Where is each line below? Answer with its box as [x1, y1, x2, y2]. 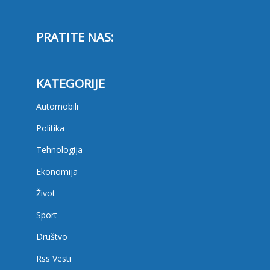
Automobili [36, 101, 78, 113]
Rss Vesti [36, 253, 71, 265]
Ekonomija [36, 166, 78, 178]
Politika [36, 122, 64, 134]
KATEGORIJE [36, 75, 105, 92]
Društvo [36, 231, 67, 243]
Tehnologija [36, 144, 83, 156]
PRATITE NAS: [36, 29, 114, 46]
